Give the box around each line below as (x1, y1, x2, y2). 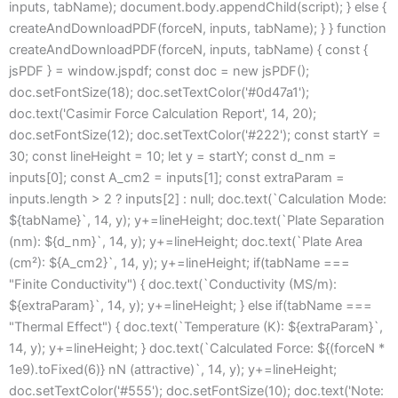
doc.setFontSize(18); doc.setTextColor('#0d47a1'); (9, 84, 309, 101)
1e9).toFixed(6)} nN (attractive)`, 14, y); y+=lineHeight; (9, 362, 337, 378)
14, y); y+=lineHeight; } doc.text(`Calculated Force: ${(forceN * (9, 340, 385, 357)
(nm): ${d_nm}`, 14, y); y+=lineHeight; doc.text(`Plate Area (9, 234, 362, 251)
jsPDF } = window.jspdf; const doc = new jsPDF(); (9, 63, 309, 80)
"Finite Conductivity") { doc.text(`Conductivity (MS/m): (9, 276, 337, 293)
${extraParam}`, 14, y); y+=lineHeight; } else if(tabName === (9, 298, 372, 314)
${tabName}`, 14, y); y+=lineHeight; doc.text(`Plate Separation (9, 212, 385, 229)
